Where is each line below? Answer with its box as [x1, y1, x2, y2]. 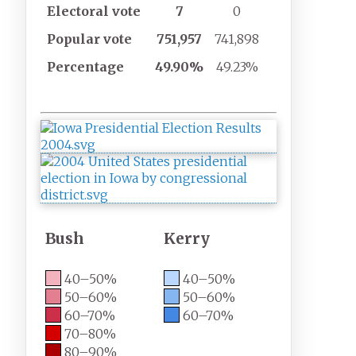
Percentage [47, 59, 125, 75]
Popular [47, 31, 101, 48]
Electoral [47, 3, 110, 20]
